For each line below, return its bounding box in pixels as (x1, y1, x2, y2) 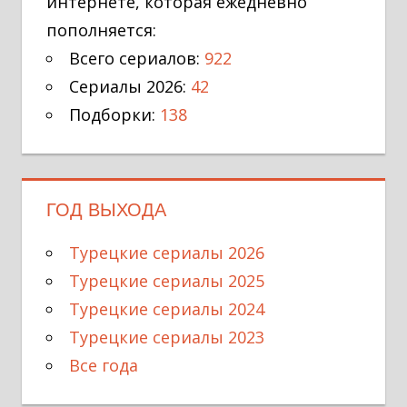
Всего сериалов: (69, 46, 204, 69)
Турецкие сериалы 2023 (69, 325, 264, 348)
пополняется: (46, 18, 156, 41)
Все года (69, 353, 138, 376)
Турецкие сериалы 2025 (69, 269, 264, 292)
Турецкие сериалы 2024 (69, 297, 264, 320)
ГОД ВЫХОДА (46, 199, 166, 220)
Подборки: (69, 103, 160, 125)
